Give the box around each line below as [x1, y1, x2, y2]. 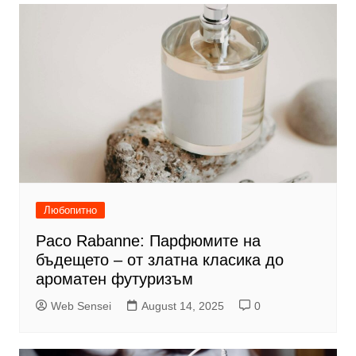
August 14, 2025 [141, 300, 224, 313]
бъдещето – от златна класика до [35, 251, 284, 269]
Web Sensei [50, 300, 111, 313]
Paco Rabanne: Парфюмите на [35, 232, 261, 250]
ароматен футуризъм [35, 270, 193, 288]
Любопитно [43, 204, 97, 217]
